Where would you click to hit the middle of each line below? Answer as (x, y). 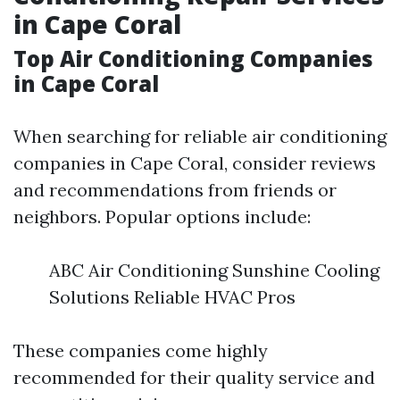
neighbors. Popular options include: (162, 217)
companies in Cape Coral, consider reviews (195, 163)
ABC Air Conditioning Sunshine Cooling (214, 271)
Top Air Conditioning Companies (193, 59)
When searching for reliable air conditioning (200, 137)
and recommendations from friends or (175, 190)
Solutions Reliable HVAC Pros (172, 297)
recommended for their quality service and (194, 378)
